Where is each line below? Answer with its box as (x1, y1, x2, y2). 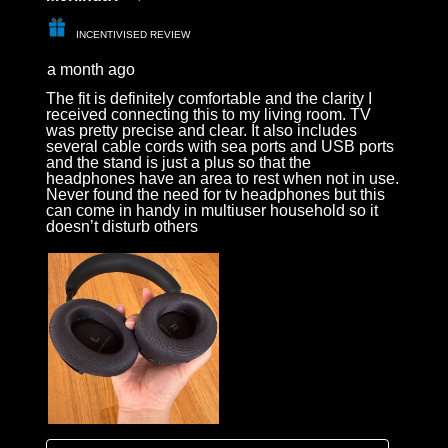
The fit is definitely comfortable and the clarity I (46, 89, 373, 107)
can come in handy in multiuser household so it (46, 201, 379, 219)
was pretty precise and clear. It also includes (46, 121, 358, 139)
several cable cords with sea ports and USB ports (46, 137, 395, 155)
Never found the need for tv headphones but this (46, 185, 386, 203)
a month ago (47, 60, 136, 78)
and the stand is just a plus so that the (46, 153, 312, 171)
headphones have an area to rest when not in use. (46, 169, 400, 187)
